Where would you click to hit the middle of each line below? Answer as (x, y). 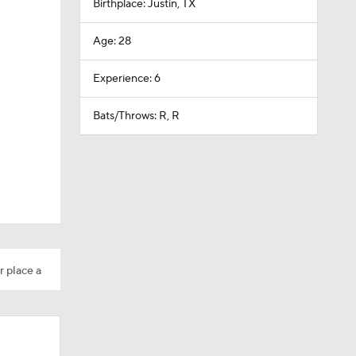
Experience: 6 (126, 79)
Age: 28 (112, 41)
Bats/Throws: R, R (136, 116)
